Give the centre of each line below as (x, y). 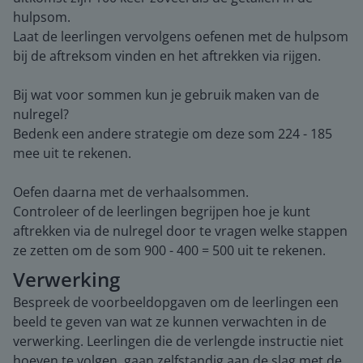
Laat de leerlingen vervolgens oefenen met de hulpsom (181, 36)
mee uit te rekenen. (72, 153)
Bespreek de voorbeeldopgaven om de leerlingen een (176, 302)
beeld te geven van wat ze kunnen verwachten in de (170, 321)
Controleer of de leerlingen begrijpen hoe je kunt (162, 211)
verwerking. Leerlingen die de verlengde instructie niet (178, 341)
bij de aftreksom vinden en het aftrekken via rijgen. (167, 56)
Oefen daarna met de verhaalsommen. (131, 192)
